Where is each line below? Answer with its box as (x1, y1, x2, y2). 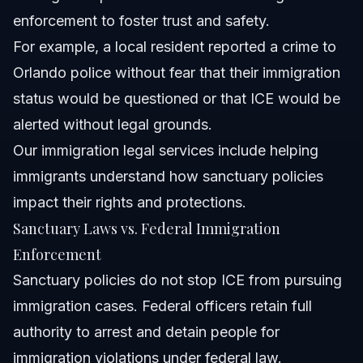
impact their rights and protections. (13, 194, 246, 211)
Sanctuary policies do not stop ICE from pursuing (13, 271, 342, 289)
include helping (214, 142, 318, 160)
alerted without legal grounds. (13, 116, 212, 134)
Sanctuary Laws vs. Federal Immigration (13, 219, 280, 239)
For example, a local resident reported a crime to (13, 38, 336, 56)
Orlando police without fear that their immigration (13, 64, 340, 82)
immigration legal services (41, 142, 214, 160)
